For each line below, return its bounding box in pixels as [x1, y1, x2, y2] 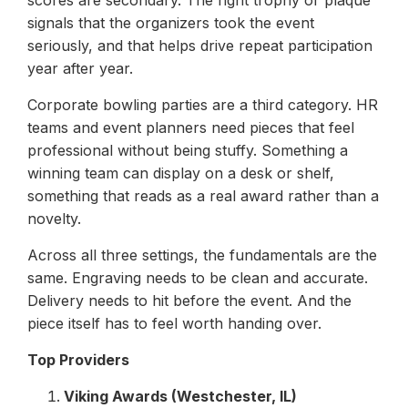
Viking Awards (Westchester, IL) [64, 387, 297, 405]
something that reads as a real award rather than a [27, 187, 379, 205]
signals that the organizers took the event [27, 14, 314, 32]
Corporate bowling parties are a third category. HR [27, 96, 378, 114]
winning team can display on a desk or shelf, [27, 164, 334, 182]
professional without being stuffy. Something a [27, 141, 348, 159]
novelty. [27, 209, 81, 228]
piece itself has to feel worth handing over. [27, 314, 321, 332]
